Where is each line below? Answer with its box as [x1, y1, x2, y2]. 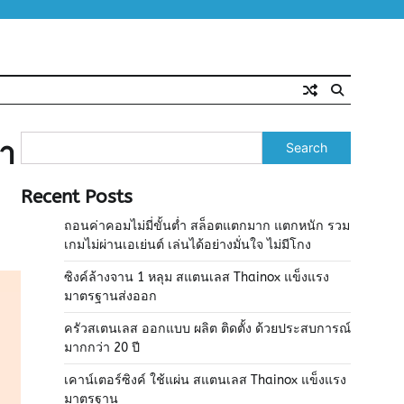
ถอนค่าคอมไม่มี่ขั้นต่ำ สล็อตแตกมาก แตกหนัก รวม [64, 218, 350, 234]
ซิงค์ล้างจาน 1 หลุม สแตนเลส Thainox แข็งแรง [64, 270, 329, 285]
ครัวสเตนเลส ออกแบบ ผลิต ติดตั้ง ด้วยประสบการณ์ [64, 321, 351, 336]
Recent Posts [21, 186, 133, 207]
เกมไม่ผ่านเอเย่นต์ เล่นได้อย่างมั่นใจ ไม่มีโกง [64, 237, 311, 252]
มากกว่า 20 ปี [64, 340, 140, 355]
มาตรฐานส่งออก [64, 289, 157, 304]
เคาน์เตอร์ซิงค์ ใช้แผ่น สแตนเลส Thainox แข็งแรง [64, 372, 346, 388]
